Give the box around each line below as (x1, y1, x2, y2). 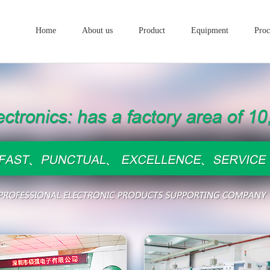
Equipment (191, 26, 228, 35)
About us (82, 26, 113, 35)
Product (139, 26, 165, 35)
